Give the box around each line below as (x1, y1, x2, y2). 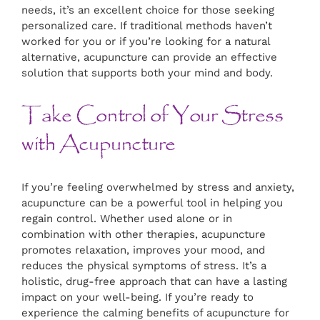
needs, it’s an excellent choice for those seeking (21, 4, 274, 17)
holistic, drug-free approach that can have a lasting (21, 275, 287, 289)
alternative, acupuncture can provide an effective (21, 51, 277, 64)
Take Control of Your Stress (21, 99, 284, 133)
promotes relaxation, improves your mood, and (21, 244, 265, 257)
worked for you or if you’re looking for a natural (21, 35, 270, 49)
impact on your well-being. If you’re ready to (21, 291, 254, 304)
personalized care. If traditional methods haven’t (21, 19, 272, 33)
